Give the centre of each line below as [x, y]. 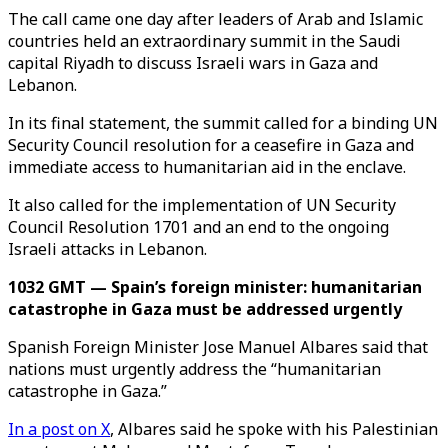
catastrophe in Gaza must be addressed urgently [205, 309]
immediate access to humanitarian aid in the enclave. [207, 167]
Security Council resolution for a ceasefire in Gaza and [211, 145]
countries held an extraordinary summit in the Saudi [204, 41]
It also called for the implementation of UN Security [202, 205]
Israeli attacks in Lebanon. [107, 249]
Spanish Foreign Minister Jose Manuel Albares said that [218, 347]
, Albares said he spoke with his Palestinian [274, 429]
